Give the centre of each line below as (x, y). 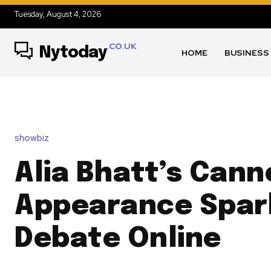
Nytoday (73, 53)
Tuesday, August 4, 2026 (58, 15)
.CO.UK (122, 46)
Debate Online (118, 240)
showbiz (32, 138)
